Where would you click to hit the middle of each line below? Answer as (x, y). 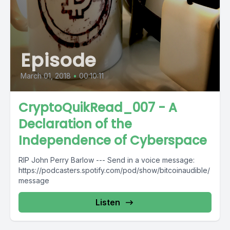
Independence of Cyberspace (113, 140)
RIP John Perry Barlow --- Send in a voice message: (57, 160)
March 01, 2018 (46, 76)
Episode (59, 60)
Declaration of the (75, 124)
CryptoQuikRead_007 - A (98, 108)
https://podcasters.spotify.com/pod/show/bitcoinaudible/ (114, 170)
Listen (108, 202)
